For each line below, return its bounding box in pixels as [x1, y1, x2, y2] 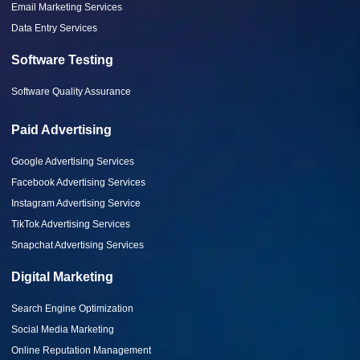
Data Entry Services [11, 22, 97, 35]
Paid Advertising [11, 123, 112, 137]
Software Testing [11, 53, 113, 67]
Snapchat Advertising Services [11, 239, 144, 252]
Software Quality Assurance [11, 86, 131, 98]
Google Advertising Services [11, 156, 134, 168]
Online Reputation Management [11, 345, 151, 357]
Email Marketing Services [11, 2, 122, 14]
